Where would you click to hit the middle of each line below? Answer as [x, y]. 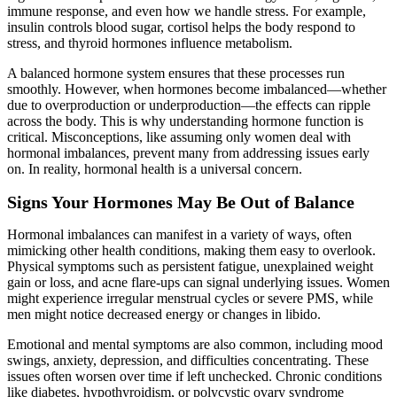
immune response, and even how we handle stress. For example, [187, 11]
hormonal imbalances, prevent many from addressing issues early [188, 153]
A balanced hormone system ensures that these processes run [176, 73]
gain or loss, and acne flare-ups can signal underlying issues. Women [198, 283]
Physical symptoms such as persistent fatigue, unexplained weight [190, 267]
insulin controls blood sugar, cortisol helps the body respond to [181, 27]
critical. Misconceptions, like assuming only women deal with [179, 137]
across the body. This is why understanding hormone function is [185, 121]
